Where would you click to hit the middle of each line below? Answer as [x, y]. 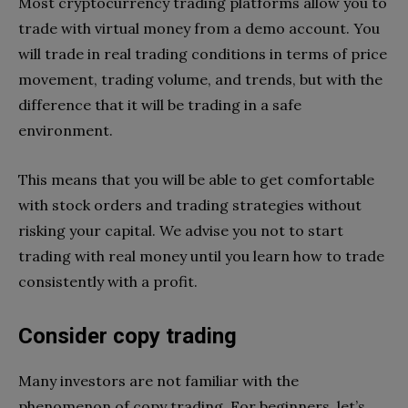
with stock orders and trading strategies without [190, 205]
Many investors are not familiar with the [158, 381]
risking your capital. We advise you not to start [181, 231]
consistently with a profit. [108, 282]
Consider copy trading [127, 337]
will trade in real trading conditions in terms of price [203, 54]
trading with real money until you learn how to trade [201, 256]
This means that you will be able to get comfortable [196, 180]
